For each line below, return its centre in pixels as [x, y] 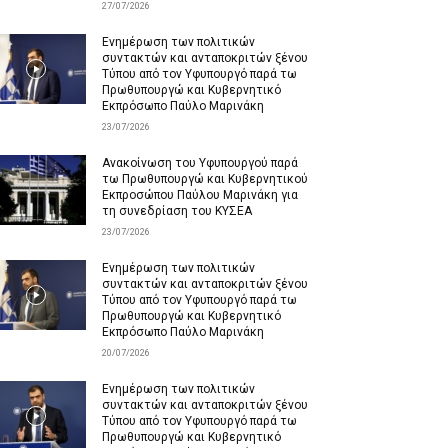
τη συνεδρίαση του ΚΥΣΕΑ [177, 211]
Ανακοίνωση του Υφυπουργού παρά [200, 163]
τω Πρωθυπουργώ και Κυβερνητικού [205, 179]
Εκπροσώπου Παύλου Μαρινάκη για [200, 195]
